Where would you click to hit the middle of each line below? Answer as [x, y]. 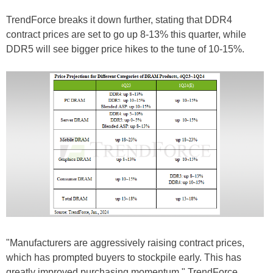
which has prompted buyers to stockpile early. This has [124, 257]
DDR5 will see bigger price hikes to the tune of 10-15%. [125, 49]
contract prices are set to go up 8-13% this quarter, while [126, 34]
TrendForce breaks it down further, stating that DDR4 [119, 19]
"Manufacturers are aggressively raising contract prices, [125, 243]
